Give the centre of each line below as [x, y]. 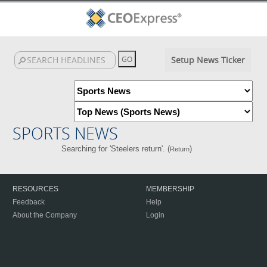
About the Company [45, 215]
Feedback [29, 202]
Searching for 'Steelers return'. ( [116, 149]
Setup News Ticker [208, 60]
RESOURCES [35, 189]
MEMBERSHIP [170, 189]
